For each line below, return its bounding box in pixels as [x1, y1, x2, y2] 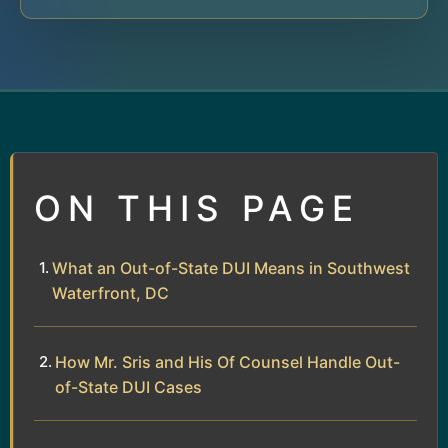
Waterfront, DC [52, 282, 169, 303]
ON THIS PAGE [34, 186, 360, 229]
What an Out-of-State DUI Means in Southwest [52, 257, 410, 278]
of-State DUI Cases [55, 376, 202, 397]
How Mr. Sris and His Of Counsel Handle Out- [55, 351, 400, 372]
